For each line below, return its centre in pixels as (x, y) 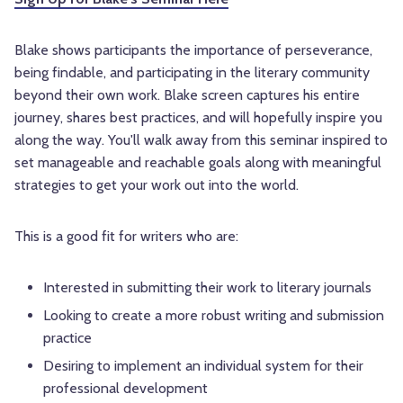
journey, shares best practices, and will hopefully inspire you (198, 117)
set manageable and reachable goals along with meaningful (198, 162)
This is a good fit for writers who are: (126, 236)
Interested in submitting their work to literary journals (207, 287)
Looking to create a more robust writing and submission (214, 315)
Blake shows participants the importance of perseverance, (193, 49)
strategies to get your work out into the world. (157, 184)
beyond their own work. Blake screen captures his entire (187, 94)
